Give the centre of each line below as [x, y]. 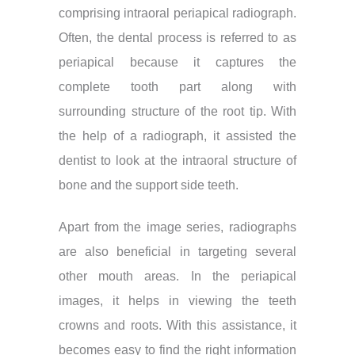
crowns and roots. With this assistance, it [177, 325]
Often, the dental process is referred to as [177, 38]
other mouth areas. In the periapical [177, 276]
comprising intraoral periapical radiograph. [177, 13]
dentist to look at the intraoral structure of [177, 160]
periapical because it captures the [177, 62]
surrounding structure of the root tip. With [177, 111]
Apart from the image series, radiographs [177, 227]
